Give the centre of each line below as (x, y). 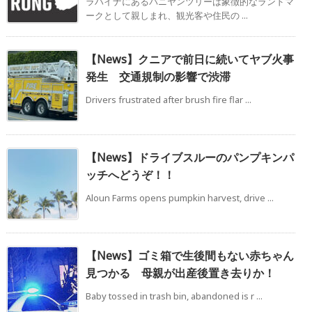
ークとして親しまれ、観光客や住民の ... (167, 16)
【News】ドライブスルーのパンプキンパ (190, 158)
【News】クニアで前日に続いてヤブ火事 (190, 60)
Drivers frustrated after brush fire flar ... (169, 100)
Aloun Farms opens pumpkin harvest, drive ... (180, 198)
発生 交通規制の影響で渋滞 (158, 77)
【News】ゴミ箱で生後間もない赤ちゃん (190, 256)
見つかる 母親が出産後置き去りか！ (180, 273)
